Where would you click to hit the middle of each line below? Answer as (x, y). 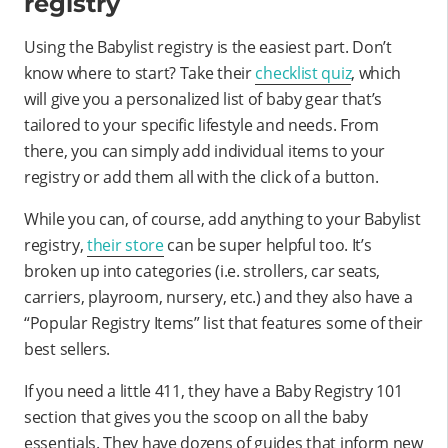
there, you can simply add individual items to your (205, 150)
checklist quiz (303, 72)
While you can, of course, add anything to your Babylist (222, 218)
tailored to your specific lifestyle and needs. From (201, 124)
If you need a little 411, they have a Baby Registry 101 (213, 390)
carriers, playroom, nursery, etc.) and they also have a (218, 296)
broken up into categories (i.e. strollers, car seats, (202, 270)
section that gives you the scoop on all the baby (196, 416)
